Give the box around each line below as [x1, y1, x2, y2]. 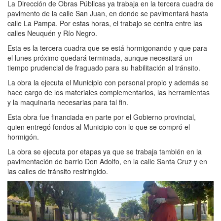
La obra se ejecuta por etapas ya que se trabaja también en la [7, 147, 202, 156]
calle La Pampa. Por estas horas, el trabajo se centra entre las [7, 18, 202, 28]
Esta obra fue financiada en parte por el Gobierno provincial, [7, 112, 196, 122]
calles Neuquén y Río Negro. [7, 28, 97, 38]
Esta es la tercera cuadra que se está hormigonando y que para [7, 43, 207, 53]
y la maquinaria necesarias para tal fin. [7, 97, 128, 107]
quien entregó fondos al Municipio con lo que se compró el [7, 122, 190, 132]
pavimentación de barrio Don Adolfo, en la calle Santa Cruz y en [7, 156, 207, 166]
